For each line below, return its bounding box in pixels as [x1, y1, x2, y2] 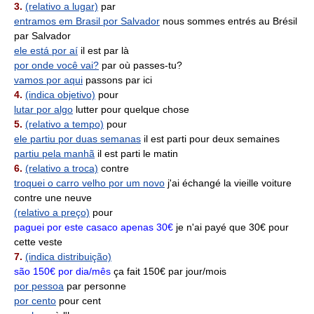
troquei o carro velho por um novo [14, 177, 165, 189]
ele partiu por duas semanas [14, 133, 141, 144]
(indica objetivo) [25, 89, 95, 100]
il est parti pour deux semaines [141, 133, 280, 144]
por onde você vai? [14, 60, 99, 71]
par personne [64, 280, 126, 292]
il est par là [78, 45, 129, 56]
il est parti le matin [95, 148, 178, 159]
